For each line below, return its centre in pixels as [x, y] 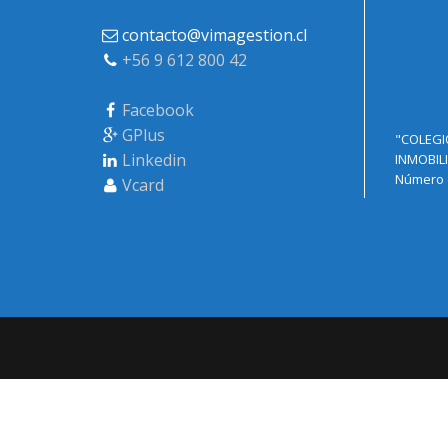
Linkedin [154, 160]
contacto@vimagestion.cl [212, 35]
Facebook [158, 110]
